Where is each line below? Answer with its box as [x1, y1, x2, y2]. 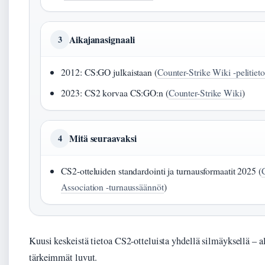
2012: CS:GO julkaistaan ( [61, 66, 157, 78]
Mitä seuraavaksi [69, 131, 137, 145]
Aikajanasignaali [69, 33, 135, 46]
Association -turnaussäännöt [61, 180, 164, 193]
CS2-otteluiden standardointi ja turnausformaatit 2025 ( [61, 164, 261, 177]
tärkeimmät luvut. [29, 251, 98, 264]
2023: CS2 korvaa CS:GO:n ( [61, 86, 169, 99]
